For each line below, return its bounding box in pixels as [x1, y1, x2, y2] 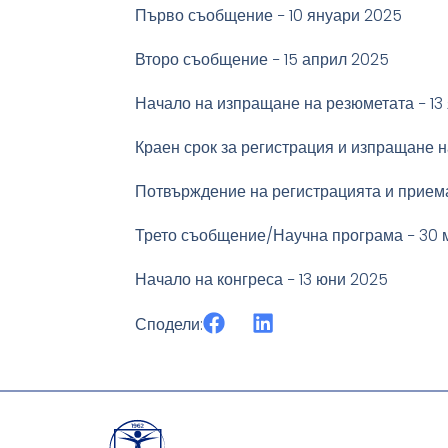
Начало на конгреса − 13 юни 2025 [135, 268, 389, 292]
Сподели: [135, 313, 204, 337]
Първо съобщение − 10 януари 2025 [135, 4, 403, 28]
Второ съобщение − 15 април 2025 [135, 48, 390, 72]
